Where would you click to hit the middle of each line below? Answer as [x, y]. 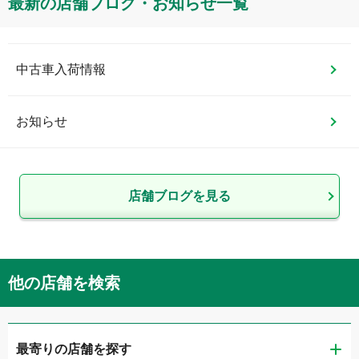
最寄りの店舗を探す [74, 349]
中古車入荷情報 [61, 70]
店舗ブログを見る [179, 196]
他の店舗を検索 [64, 283]
